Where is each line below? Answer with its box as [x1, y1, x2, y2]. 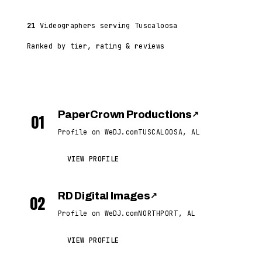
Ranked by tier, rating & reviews [27, 42, 165, 51]
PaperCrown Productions [58, 109, 192, 120]
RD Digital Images [58, 190, 150, 202]
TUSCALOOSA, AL [138, 127, 201, 136]
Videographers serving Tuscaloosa [35, 21, 178, 30]
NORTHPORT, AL [138, 209, 196, 218]
